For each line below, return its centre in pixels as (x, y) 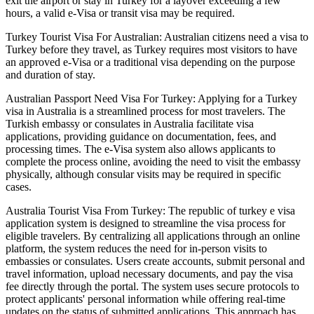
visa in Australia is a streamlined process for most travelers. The (145, 111)
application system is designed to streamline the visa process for (145, 224)
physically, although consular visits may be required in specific (143, 175)
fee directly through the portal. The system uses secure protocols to (152, 287)
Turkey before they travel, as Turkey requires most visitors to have (151, 50)
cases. (19, 187)
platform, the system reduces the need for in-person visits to (136, 249)
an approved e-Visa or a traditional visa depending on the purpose (150, 62)
